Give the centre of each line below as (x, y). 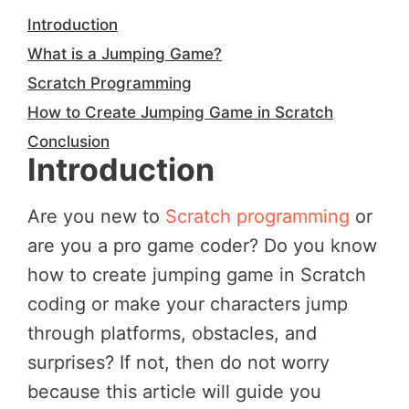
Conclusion (68, 142)
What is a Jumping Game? (125, 54)
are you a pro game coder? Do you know (202, 245)
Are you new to (96, 216)
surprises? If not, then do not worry (178, 362)
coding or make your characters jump (188, 304)
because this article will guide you (174, 391)
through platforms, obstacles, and (172, 333)
